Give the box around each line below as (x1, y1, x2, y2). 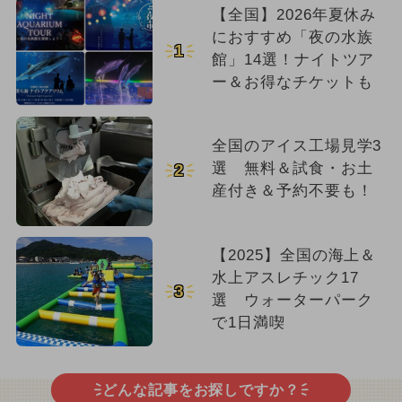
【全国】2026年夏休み (211, 5, 377, 23)
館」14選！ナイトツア (211, 50, 375, 68)
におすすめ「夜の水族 (211, 28, 373, 46)
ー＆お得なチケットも (211, 73, 373, 91)
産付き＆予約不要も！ (211, 181, 373, 199)
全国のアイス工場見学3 (211, 136, 382, 154)
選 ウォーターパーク (211, 291, 373, 309)
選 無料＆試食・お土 (211, 159, 373, 177)
